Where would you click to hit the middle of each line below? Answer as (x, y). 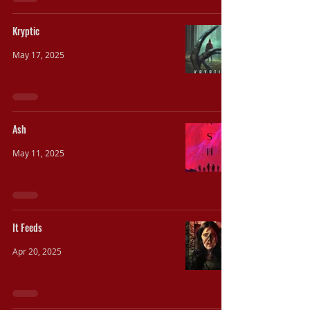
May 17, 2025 (38, 55)
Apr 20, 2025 (37, 251)
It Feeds (27, 227)
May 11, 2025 (38, 153)
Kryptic (26, 31)
